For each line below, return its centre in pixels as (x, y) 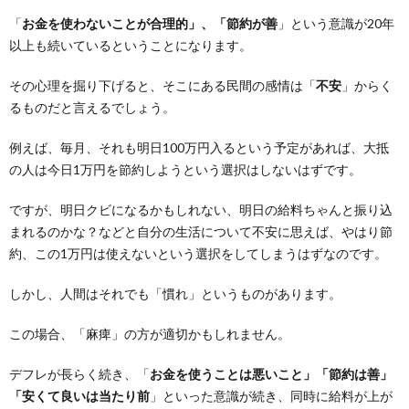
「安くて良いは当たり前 (79, 396)
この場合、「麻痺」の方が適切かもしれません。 (150, 334)
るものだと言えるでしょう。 (92, 107)
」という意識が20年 (336, 23)
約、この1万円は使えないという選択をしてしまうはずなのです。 (198, 253)
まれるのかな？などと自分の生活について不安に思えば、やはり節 (201, 231)
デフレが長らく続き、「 (79, 374)
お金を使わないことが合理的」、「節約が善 (150, 23)
